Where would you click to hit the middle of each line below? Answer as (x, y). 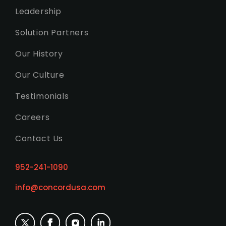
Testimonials (42, 96)
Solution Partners (52, 33)
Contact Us (39, 138)
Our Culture (40, 75)
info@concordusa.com (60, 187)
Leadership (38, 11)
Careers (33, 117)
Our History (39, 54)
